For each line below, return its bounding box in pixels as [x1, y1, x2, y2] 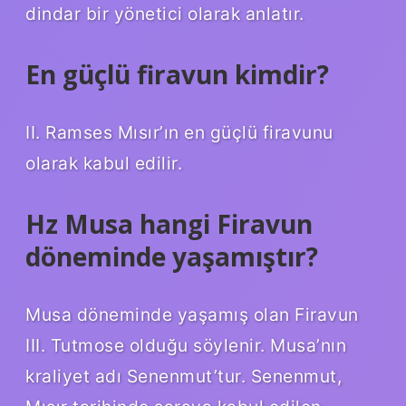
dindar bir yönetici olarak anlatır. [25, 2, 304, 24]
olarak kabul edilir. [25, 151, 182, 174]
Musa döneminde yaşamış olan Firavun [25, 303, 359, 325]
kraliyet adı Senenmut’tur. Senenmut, [25, 364, 342, 387]
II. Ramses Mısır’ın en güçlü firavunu [25, 121, 333, 143]
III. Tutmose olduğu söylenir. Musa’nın [25, 333, 346, 356]
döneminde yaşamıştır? [25, 238, 318, 274]
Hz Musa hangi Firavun [25, 206, 313, 241]
